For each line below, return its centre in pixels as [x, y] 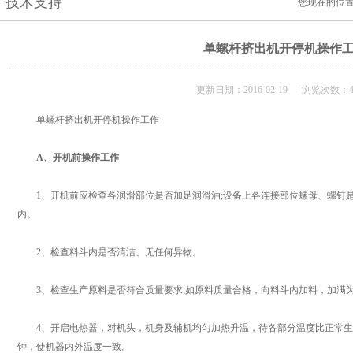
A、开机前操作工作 [73, 158]
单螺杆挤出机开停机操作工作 [88, 120]
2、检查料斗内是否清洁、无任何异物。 [110, 252]
